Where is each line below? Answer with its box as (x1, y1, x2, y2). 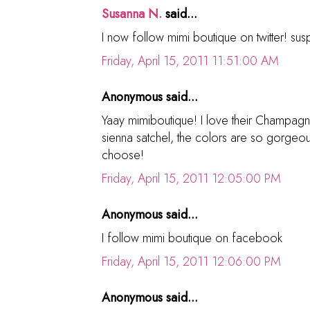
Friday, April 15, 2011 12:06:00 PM (102, 252, 281, 271)
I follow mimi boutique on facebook (102, 228, 282, 247)
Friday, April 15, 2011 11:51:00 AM (102, 51, 279, 70)
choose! (102, 145, 144, 164)
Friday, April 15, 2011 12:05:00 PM (102, 169, 281, 188)
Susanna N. (102, 4, 162, 23)
